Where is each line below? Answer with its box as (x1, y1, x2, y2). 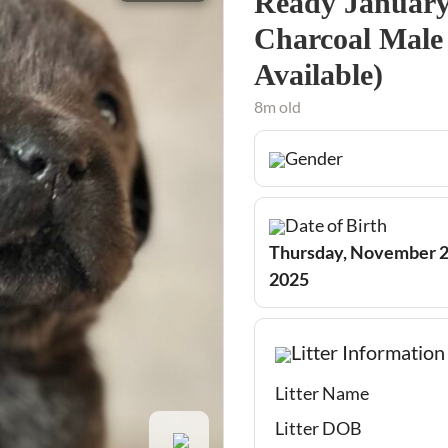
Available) (254, 57, 383, 91)
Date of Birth (285, 213, 387, 236)
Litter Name (275, 381, 369, 404)
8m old (254, 96, 301, 116)
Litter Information (291, 339, 445, 364)
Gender (285, 146, 343, 169)
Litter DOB (275, 416, 362, 439)
